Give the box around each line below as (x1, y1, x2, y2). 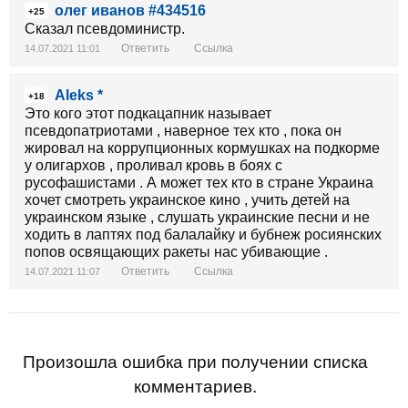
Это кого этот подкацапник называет (25, 106, 271, 121)
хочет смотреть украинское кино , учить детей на (25, 192, 350, 208)
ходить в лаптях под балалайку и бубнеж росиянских (25, 227, 382, 242)
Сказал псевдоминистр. (25, 21, 185, 36)
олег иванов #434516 (55, 3, 206, 18)
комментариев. (133, 377, 257, 396)
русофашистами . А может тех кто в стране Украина (25, 175, 373, 190)
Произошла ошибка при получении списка (22, 352, 368, 372)
